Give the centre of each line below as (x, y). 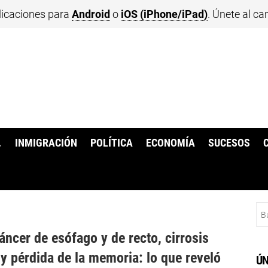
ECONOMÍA (171, 143)
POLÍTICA (111, 143)
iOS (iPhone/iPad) (164, 14)
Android (91, 14)
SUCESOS (229, 143)
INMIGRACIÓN (46, 143)
